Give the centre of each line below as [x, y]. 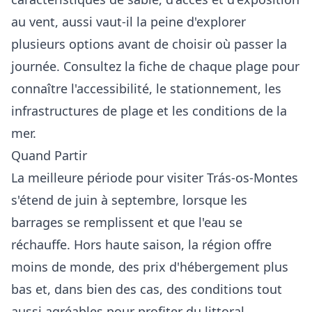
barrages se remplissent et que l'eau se [127, 222]
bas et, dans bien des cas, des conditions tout [147, 289]
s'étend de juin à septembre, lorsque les [129, 200]
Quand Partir [49, 155]
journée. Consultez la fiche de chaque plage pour [155, 66]
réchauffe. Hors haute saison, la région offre [141, 244]
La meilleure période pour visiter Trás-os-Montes [155, 178]
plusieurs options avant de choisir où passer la [149, 44]
